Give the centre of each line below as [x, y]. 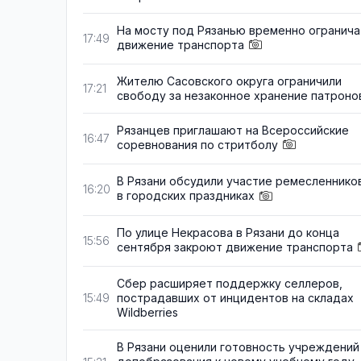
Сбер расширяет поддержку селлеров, [230, 283]
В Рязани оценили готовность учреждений [238, 346]
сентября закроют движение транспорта [235, 247]
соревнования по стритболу [197, 145]
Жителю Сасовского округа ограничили [229, 81]
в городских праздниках [186, 196]
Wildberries [147, 312]
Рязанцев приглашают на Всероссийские [233, 131]
